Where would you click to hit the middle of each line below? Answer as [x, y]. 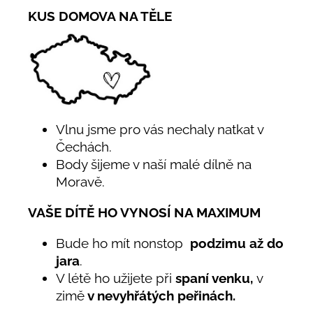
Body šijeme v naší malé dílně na [154, 165]
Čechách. [84, 147]
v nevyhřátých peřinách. [160, 295]
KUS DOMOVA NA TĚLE [100, 16]
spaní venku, [214, 278]
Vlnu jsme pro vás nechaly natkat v [160, 130]
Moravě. [82, 182]
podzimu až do [235, 243]
